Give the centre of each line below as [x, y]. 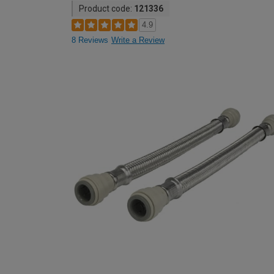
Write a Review [138, 40]
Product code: [106, 9]
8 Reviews [90, 40]
